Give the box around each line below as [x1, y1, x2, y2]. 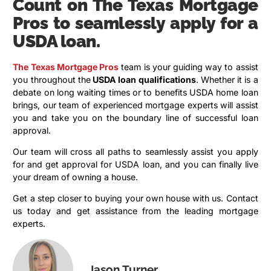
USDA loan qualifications [90, 74, 196, 85]
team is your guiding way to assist [119, 61, 258, 72]
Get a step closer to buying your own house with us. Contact [13, 193, 258, 204]
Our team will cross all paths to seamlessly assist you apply [13, 146, 258, 157]
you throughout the [13, 74, 91, 85]
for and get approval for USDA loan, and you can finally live [13, 159, 258, 170]
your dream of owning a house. [13, 172, 141, 183]
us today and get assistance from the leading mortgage [13, 206, 258, 217]
